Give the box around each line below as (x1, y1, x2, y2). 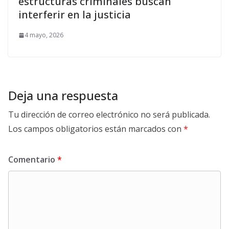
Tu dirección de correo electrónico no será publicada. (8, 109, 210, 121)
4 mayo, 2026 (25, 31, 63, 40)
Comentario (8, 154, 57, 166)
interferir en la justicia (18, 8, 131, 22)
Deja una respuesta (8, 87, 118, 104)
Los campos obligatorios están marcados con (8, 123, 184, 135)
